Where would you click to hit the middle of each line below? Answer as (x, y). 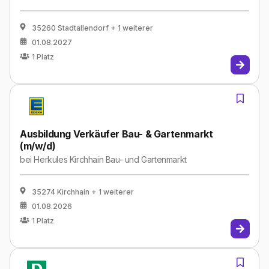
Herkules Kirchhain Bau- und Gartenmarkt (110, 160)
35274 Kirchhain (61, 192)
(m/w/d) (38, 146)
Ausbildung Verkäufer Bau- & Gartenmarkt (116, 134)
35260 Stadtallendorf (70, 28)
